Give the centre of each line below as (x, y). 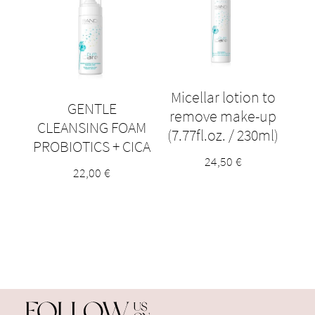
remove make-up (223, 116)
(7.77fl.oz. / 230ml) (223, 135)
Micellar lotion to (223, 97)
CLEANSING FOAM (92, 127)
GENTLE (92, 108)
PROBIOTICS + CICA (92, 146)
